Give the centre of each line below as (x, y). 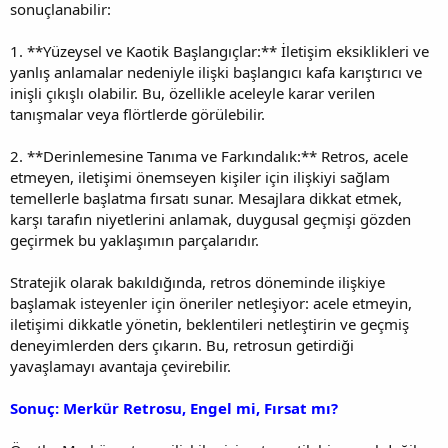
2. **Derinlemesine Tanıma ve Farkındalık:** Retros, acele (209, 155)
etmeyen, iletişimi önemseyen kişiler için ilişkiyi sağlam (200, 176)
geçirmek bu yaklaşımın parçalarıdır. (134, 239)
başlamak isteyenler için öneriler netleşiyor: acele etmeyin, (211, 302)
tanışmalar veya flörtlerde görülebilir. (137, 113)
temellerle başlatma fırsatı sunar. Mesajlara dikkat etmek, (206, 197)
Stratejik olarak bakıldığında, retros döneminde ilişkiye (197, 281)
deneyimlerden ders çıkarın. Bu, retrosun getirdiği (182, 344)
